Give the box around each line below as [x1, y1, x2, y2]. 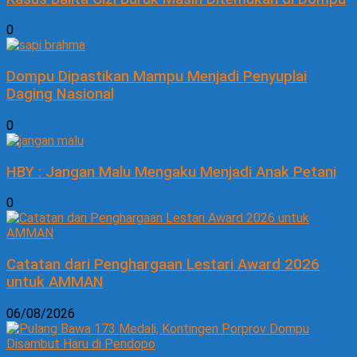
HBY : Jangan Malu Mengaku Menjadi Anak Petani [6, 163, 336, 181]
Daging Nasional [6, 85, 114, 104]
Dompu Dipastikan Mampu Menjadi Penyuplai [6, 68, 307, 86]
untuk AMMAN [6, 273, 104, 292]
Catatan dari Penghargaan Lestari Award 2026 [6, 256, 320, 274]
